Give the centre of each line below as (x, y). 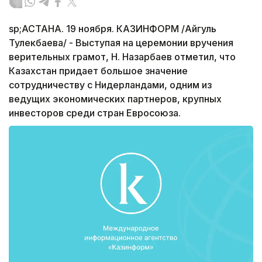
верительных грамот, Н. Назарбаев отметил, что (122, 57)
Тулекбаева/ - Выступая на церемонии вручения (121, 43)
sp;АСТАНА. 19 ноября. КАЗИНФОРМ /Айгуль (113, 29)
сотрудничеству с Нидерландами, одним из (110, 85)
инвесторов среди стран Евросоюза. (95, 113)
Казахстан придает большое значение (98, 71)
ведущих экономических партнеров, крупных (115, 99)
